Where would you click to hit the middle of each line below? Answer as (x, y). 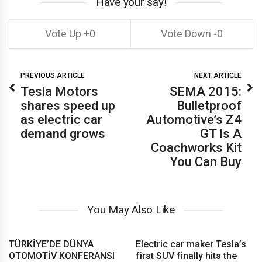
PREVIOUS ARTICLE (53, 75)
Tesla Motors (59, 92)
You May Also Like (131, 210)
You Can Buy (206, 162)
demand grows (64, 134)
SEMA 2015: (206, 92)
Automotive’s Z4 (194, 120)
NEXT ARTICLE (218, 75)
